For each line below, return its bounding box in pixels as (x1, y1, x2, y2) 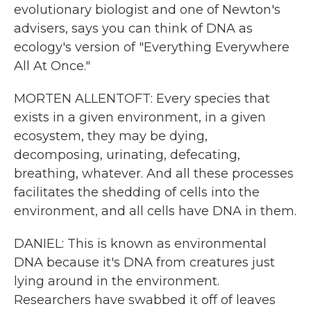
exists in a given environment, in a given (14, 110, 266, 125)
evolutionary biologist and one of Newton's (14, 2, 280, 17)
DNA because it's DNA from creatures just (14, 255, 275, 270)
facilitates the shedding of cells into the (14, 185, 260, 200)
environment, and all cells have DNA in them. (14, 203, 296, 219)
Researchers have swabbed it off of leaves (14, 292, 276, 308)
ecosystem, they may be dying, (14, 128, 208, 144)
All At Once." (14, 58, 90, 74)
